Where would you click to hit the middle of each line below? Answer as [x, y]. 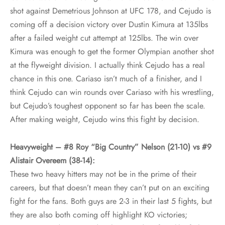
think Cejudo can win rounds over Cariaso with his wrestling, [112, 92]
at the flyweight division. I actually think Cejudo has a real [107, 65]
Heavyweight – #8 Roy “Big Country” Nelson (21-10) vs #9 [111, 147]
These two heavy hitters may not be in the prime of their [103, 174]
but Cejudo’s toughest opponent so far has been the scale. [108, 106]
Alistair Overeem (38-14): [52, 161]
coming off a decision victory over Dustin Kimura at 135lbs [109, 25]
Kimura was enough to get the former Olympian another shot [112, 52]
